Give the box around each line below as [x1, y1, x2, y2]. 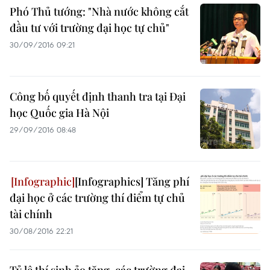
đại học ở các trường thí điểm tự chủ [10, 190, 185, 205]
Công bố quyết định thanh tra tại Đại [10, 89, 186, 104]
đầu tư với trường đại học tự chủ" [10, 20, 169, 35]
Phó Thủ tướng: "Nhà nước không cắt [10, 4, 189, 19]
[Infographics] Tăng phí [75, 174, 189, 189]
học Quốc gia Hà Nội [10, 105, 109, 120]
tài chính [10, 207, 52, 221]
